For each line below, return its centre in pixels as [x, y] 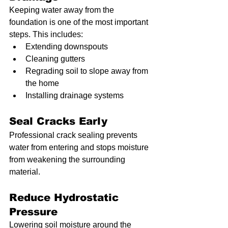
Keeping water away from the [63, 10]
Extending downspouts [67, 47]
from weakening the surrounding [68, 160]
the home [42, 83]
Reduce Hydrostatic [66, 198]
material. [25, 172]
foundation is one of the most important [80, 22]
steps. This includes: [46, 35]
